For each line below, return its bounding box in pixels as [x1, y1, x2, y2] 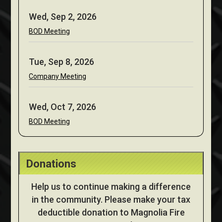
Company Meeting [29, 72, 87, 81]
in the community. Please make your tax [32, 194, 190, 205]
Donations [26, 158, 77, 170]
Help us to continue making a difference [31, 181, 191, 192]
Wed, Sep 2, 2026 [29, 11, 97, 22]
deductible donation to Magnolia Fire [37, 207, 185, 218]
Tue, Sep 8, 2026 [29, 56, 95, 67]
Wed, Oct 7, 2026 [29, 102, 97, 112]
